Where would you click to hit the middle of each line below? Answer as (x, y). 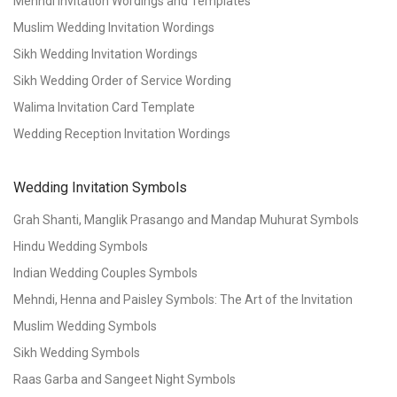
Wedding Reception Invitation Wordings (122, 134)
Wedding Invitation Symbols (100, 187)
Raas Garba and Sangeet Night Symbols (125, 379)
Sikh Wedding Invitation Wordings (105, 54)
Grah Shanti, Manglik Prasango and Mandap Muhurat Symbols (186, 220)
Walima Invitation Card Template (104, 107)
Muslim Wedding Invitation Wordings (114, 27)
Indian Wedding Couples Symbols (105, 273)
